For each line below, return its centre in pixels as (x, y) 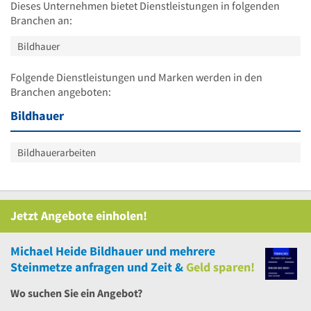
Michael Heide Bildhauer (78, 251)
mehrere (192, 251)
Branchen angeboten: (61, 91)
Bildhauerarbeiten (57, 152)
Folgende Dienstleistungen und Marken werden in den (136, 77)
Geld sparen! (220, 267)
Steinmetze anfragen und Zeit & (97, 267)
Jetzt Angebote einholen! (79, 215)
